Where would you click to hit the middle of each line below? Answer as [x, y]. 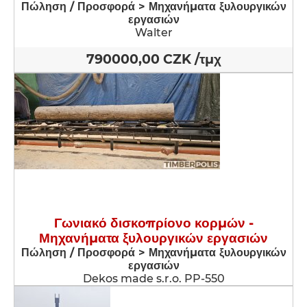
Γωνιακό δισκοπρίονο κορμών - [153, 223]
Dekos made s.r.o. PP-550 [153, 279]
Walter [153, 33]
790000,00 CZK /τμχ [153, 59]
